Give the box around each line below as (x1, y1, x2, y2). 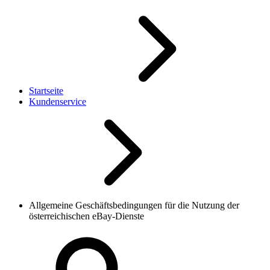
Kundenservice (29, 96, 86, 107)
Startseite (29, 86, 63, 96)
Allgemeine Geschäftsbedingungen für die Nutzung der (29, 200, 239, 211)
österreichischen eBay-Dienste (29, 211, 144, 222)
